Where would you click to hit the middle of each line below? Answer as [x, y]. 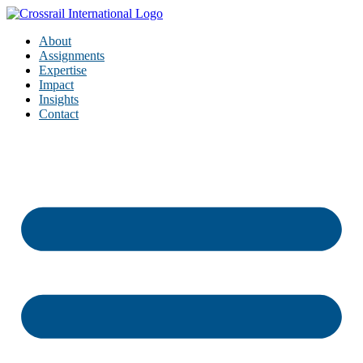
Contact [59, 114]
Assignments [72, 56]
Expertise [63, 70]
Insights [59, 99]
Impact [56, 85]
